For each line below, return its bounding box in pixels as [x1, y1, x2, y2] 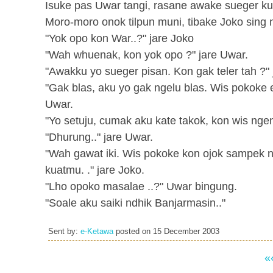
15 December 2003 [153, 227, 219, 236]
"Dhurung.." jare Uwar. [45, 131, 153, 143]
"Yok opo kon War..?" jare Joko [45, 32, 194, 44]
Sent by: [48, 227, 80, 236]
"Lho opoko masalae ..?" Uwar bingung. [45, 180, 237, 193]
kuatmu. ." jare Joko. [45, 164, 144, 176]
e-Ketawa [80, 227, 113, 236]
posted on [113, 227, 153, 236]
